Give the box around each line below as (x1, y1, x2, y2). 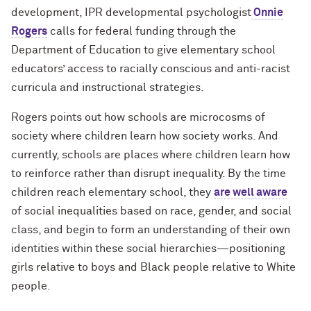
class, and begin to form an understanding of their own (11, 224, 290, 235)
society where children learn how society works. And (11, 130, 278, 142)
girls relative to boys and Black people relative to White (11, 261, 296, 273)
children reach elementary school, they (11, 186, 214, 198)
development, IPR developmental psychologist (11, 6, 251, 18)
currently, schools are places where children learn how (11, 149, 290, 160)
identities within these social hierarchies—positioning (11, 242, 285, 254)
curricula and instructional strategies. (11, 81, 207, 93)
